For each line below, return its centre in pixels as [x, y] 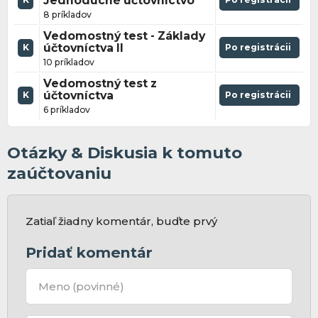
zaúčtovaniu [59, 174]
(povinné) [99, 286]
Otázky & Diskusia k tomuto [124, 153]
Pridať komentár [89, 253]
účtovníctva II [83, 48]
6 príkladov [66, 109]
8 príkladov [67, 14]
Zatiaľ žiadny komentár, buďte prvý [122, 221]
